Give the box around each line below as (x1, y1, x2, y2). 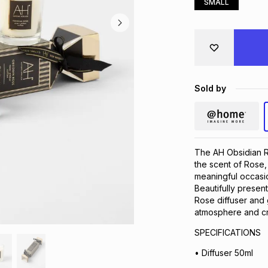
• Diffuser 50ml (194, 248, 253, 258)
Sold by (194, 83, 226, 93)
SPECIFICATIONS (194, 227, 261, 237)
